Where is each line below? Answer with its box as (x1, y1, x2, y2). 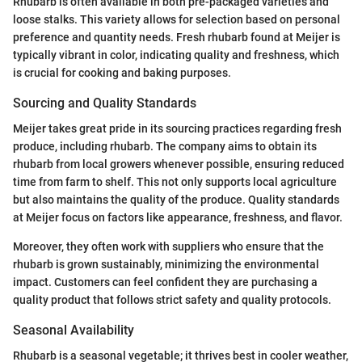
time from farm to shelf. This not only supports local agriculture (13, 175, 337, 188)
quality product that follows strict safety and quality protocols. (13, 293, 331, 306)
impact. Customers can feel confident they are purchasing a (13, 275, 318, 288)
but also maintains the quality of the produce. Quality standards (13, 192, 339, 206)
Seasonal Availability (13, 322, 134, 338)
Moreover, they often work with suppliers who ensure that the (13, 239, 324, 253)
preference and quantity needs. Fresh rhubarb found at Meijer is (13, 30, 340, 44)
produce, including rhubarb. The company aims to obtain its (13, 139, 317, 153)
